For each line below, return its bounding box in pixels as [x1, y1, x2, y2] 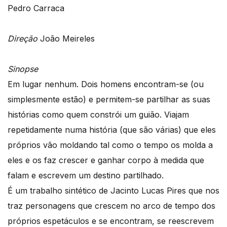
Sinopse [8, 64, 38, 74]
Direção [8, 33, 37, 44]
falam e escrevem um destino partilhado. [8, 170, 166, 181]
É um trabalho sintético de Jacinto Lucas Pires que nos [8, 185, 219, 196]
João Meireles [37, 33, 95, 44]
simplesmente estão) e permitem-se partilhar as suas [8, 94, 210, 105]
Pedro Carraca [8, 3, 67, 14]
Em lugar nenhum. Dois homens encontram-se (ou [8, 79, 204, 90]
